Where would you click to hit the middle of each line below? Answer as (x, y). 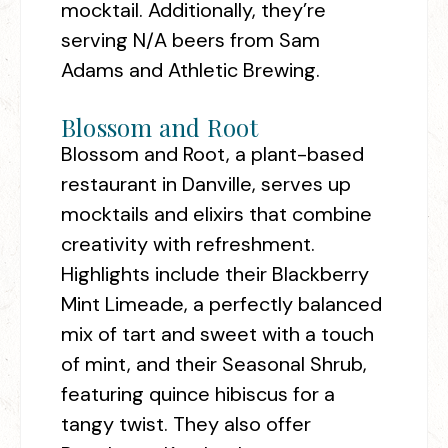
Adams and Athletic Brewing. (190, 70)
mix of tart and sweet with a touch (217, 334)
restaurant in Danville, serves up (206, 184)
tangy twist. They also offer (186, 424)
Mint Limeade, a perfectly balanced (221, 304)
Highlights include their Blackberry (215, 274)
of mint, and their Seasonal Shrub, (214, 364)
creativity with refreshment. (188, 244)
